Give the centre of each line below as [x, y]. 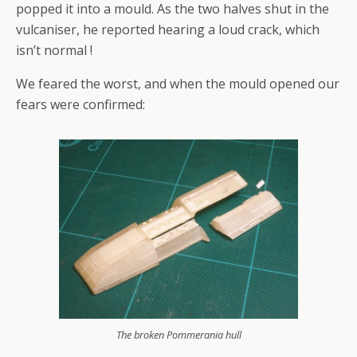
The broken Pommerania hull [178, 335]
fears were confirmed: [80, 104]
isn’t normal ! [54, 50]
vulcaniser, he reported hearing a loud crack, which [168, 29]
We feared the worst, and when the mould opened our [178, 84]
